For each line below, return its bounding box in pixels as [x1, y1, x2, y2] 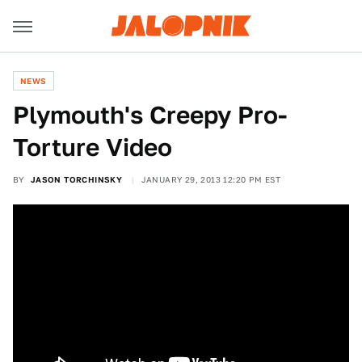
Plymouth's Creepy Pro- [13, 100, 287, 129]
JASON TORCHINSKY [30, 175, 123, 184]
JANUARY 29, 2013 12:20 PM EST [141, 175, 281, 184]
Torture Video [13, 133, 172, 162]
